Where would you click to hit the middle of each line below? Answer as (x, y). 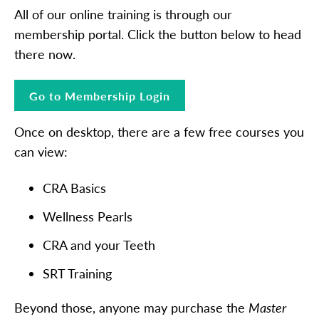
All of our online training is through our (123, 14)
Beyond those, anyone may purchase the (131, 307)
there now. (45, 54)
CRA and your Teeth (99, 245)
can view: (41, 152)
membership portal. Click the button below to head (158, 34)
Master (267, 307)
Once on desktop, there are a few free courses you (159, 132)
